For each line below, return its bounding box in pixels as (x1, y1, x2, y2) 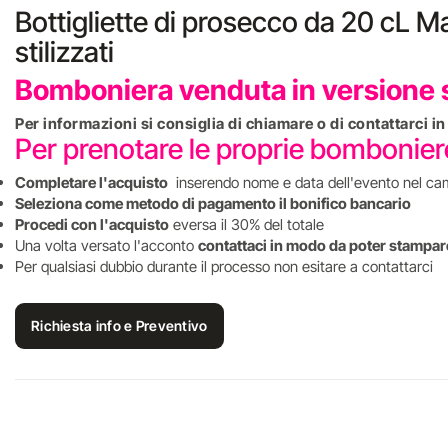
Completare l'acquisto (15, 173, 168, 192)
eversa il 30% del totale (169, 215, 324, 234)
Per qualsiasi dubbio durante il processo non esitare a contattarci (15, 257, 437, 276)
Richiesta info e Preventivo (31, 317, 208, 334)
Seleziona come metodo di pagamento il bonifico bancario (15, 194, 411, 213)
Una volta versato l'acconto (15, 236, 198, 255)
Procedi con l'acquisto (15, 215, 169, 234)
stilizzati (15, 35, 114, 69)
